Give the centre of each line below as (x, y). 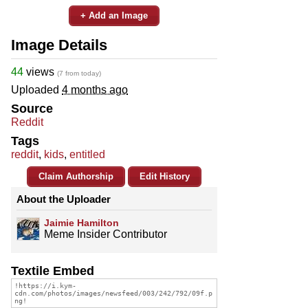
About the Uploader (64, 199)
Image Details (59, 45)
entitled (87, 154)
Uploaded (36, 89)
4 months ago (95, 89)
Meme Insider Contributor (106, 234)
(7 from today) (79, 73)
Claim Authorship (76, 176)
